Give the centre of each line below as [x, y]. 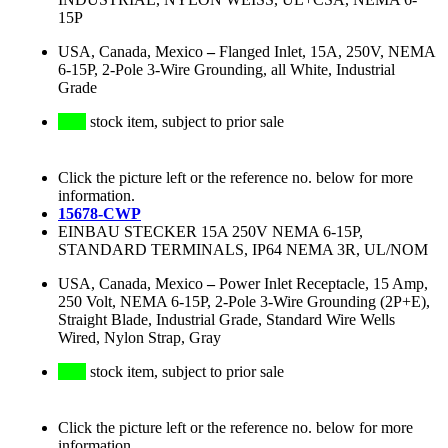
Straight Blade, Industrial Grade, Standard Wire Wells [226, 320]
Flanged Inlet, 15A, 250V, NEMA [327, 52]
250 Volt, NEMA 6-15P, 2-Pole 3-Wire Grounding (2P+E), [244, 302]
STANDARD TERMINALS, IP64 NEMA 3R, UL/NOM [243, 250]
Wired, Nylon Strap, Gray [139, 338]
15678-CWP [99, 214]
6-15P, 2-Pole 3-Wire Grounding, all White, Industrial [226, 70]
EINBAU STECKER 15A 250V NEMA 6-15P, [210, 232]
